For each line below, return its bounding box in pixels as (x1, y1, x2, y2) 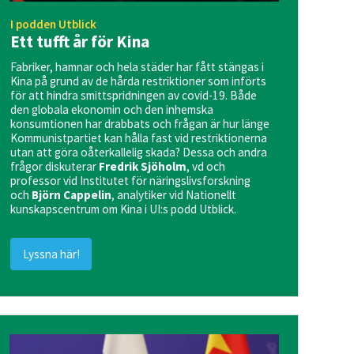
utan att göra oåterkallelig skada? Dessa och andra (10, 145, 268, 160)
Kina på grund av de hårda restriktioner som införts (10, 73, 267, 89)
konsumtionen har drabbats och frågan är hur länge (10, 116, 270, 132)
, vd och (186, 159, 226, 175)
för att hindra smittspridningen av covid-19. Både (10, 88, 258, 104)
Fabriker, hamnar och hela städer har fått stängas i (10, 59, 265, 75)
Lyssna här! (22, 246, 80, 262)
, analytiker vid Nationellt (111, 187, 237, 203)
